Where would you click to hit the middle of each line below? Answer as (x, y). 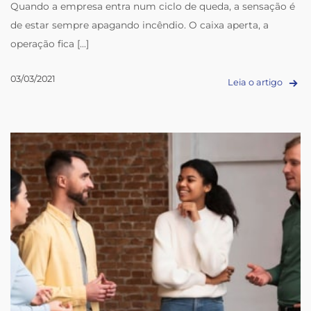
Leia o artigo (256, 83)
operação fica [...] (50, 44)
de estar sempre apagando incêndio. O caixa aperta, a (140, 25)
